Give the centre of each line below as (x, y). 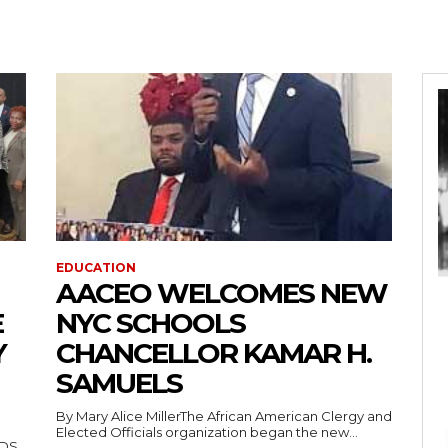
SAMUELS (119, 383)
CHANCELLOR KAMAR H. (213, 353)
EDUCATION (96, 267)
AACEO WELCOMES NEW (221, 293)
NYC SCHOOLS (150, 323)
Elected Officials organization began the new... (207, 432)
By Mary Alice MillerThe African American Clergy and (224, 416)
